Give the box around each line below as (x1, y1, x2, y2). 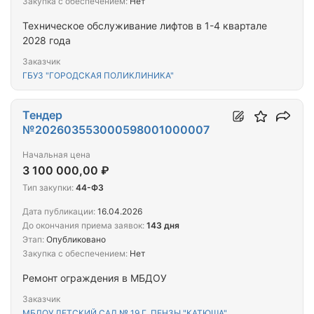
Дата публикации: (22, 206, 95, 217)
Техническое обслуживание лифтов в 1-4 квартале (22, 20, 267, 32)
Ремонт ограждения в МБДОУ (22, 272, 167, 285)
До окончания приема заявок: (22, 220, 144, 231)
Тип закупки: (22, 182, 74, 193)
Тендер (22, 108, 62, 123)
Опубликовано (44, 234, 106, 245)
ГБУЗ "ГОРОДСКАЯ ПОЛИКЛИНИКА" (22, 70, 174, 81)
